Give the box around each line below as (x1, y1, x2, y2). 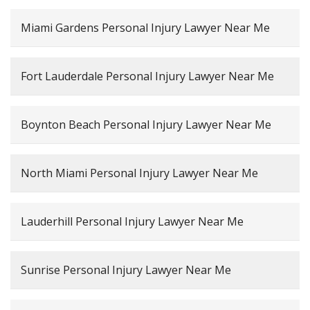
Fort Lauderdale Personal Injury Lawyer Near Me (21, 68, 274, 84)
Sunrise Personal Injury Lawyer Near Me (21, 262, 231, 277)
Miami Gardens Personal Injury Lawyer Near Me (21, 19, 270, 35)
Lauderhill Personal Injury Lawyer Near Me (21, 213, 244, 229)
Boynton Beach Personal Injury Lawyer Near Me (21, 116, 271, 132)
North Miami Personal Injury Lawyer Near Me (21, 165, 258, 181)
